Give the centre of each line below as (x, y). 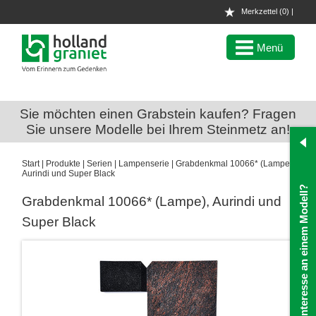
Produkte (63, 163)
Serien (99, 163)
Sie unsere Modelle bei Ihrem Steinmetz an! (158, 129)
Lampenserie (144, 163)
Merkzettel (260, 11)
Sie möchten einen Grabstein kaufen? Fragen (158, 114)
